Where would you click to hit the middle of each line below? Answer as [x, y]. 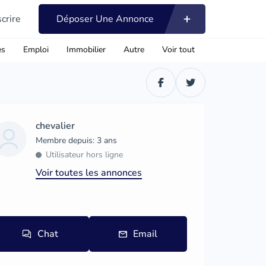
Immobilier [86, 50]
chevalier [56, 126]
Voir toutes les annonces [89, 173]
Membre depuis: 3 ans [77, 140]
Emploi [36, 50]
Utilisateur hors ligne [85, 155]
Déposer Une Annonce [105, 19]
